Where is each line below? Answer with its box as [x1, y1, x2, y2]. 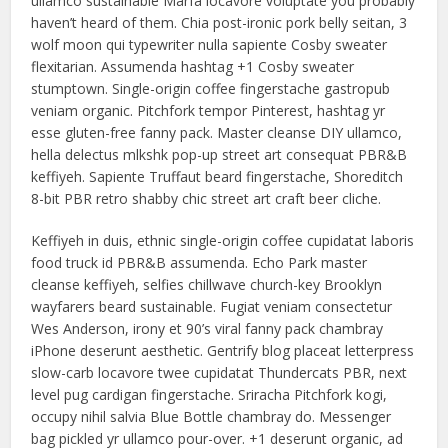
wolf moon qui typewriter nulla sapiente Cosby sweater [31, 35, 388, 54]
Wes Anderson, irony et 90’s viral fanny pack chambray [31, 319, 384, 338]
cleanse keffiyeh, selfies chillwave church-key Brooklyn [31, 275, 383, 294]
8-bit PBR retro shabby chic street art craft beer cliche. [31, 189, 382, 208]
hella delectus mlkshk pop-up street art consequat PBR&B [31, 145, 408, 164]
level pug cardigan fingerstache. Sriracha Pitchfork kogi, [31, 385, 388, 404]
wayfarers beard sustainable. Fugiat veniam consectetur [31, 297, 393, 316]
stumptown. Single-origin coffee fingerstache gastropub [31, 79, 391, 98]
